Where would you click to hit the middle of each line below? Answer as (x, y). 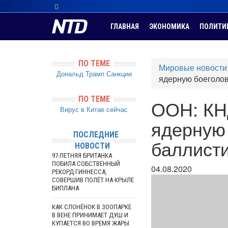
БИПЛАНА (65, 188)
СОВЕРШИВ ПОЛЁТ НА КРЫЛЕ (93, 180)
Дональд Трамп (80, 74)
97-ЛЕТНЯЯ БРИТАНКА (82, 155)
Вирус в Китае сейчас (94, 109)
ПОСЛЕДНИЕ (96, 135)
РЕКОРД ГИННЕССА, (79, 172)
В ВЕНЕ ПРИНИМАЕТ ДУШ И (90, 215)
